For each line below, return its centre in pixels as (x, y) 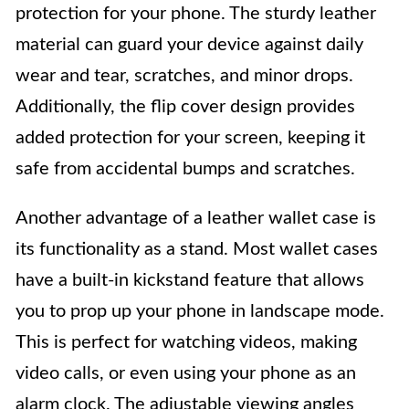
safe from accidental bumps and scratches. (185, 168)
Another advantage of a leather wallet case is (196, 218)
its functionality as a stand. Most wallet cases (197, 249)
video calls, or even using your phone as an (186, 373)
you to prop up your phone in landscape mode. (200, 311)
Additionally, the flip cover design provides (185, 106)
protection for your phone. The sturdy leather (196, 13)
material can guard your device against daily (189, 44)
